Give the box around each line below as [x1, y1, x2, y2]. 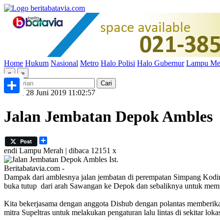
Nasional [51, 59, 78, 67]
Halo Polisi [101, 59, 135, 67]
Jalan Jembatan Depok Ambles [4, 108, 213, 126]
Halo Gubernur [137, 59, 184, 67]
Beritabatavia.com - [4, 164, 64, 172]
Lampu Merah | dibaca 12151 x [19, 146, 116, 155]
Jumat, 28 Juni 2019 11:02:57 [4, 88, 95, 97]
